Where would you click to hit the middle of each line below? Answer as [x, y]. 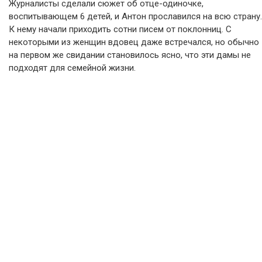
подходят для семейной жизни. [72, 68]
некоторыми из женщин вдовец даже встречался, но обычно [134, 42]
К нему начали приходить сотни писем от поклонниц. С [120, 30]
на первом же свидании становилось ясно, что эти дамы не [130, 55]
